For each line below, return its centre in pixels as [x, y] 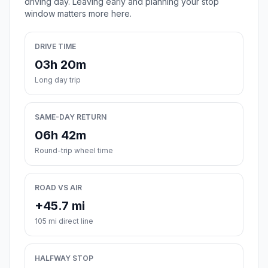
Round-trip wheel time [74, 151]
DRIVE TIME [55, 47]
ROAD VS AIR [58, 188]
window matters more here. [78, 14]
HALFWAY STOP [64, 258]
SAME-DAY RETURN [71, 117]
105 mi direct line [64, 221]
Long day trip [58, 80]
